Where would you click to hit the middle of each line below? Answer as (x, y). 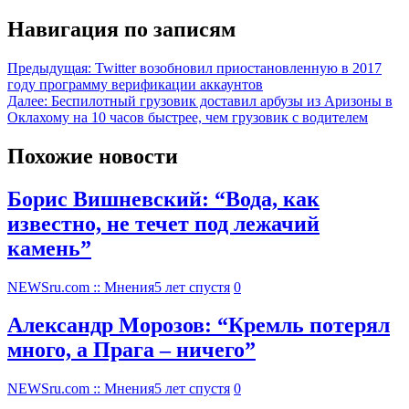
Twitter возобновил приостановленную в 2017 (238, 68)
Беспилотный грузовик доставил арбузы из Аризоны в (222, 100)
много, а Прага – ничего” (131, 350)
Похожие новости (93, 156)
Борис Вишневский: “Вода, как (163, 199)
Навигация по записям (121, 29)
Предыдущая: (49, 68)
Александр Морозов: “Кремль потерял (199, 325)
